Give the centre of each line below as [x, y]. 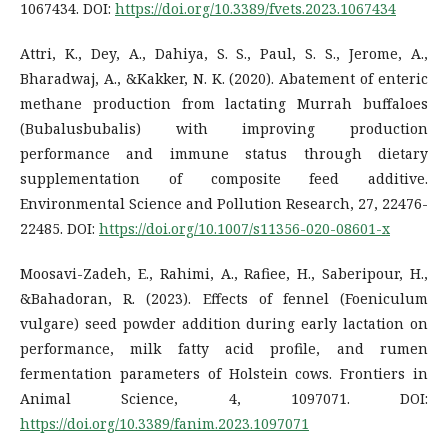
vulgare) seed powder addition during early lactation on [224, 323]
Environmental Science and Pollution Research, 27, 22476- [224, 203]
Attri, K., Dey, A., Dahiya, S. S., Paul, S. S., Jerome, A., [224, 53]
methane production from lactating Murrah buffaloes [224, 103]
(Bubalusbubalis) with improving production [224, 128]
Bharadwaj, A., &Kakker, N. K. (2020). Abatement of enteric [224, 78]
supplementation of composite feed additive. [224, 178]
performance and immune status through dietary [224, 153]
